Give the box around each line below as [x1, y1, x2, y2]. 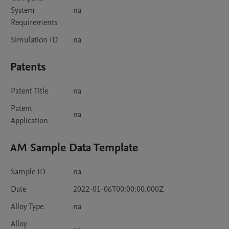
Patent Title [11, 85, 48, 97]
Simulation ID [11, 34, 58, 46]
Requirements [11, 17, 57, 29]
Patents [10, 59, 46, 75]
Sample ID [11, 166, 45, 178]
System [11, 5, 35, 16]
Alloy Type [11, 201, 43, 213]
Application [11, 115, 48, 127]
